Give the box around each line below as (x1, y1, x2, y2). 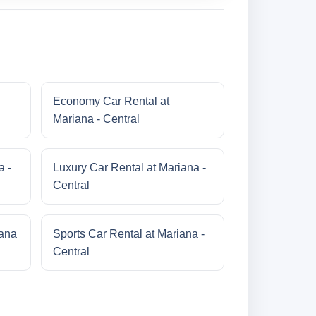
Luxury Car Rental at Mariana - (52, 162, 206, 174)
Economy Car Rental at (52, 95, 169, 108)
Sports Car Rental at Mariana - (52, 228, 205, 241)
